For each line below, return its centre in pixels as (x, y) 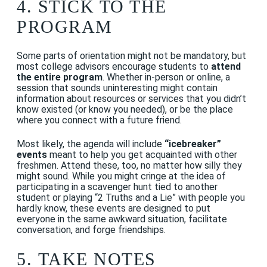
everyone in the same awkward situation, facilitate (122, 219)
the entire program (60, 77)
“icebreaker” (193, 144)
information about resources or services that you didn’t (131, 98)
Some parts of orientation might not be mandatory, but (131, 55)
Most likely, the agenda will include (91, 144)
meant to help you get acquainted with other (142, 155)
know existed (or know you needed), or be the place (125, 109)
